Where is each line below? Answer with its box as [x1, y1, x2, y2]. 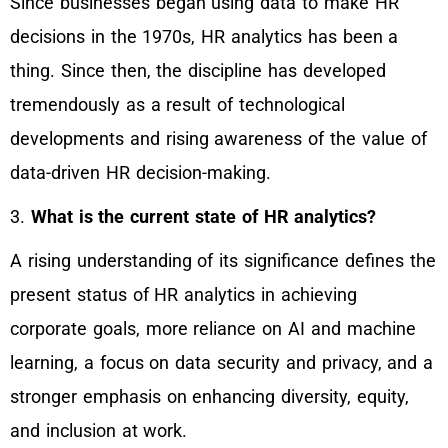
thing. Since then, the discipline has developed [10, 60, 386, 82]
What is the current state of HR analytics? [30, 206, 377, 228]
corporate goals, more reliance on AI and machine [10, 318, 416, 340]
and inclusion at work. [10, 420, 188, 442]
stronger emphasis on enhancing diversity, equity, [10, 386, 409, 408]
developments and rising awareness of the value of [10, 128, 427, 150]
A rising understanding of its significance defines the [10, 250, 436, 272]
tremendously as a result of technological [10, 94, 345, 116]
